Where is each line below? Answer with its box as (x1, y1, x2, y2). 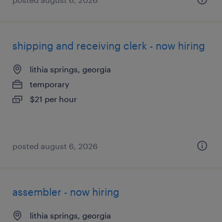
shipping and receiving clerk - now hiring (12, 40, 205, 52)
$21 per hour (30, 94, 77, 104)
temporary (30, 79, 69, 89)
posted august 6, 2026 (12, 141, 98, 151)
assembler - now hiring (12, 186, 119, 198)
